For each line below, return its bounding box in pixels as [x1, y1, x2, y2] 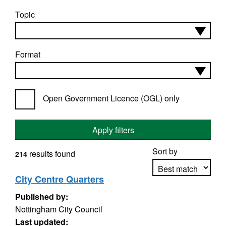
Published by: [15, 191, 68, 202]
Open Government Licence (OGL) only [43, 92, 180, 104]
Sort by [152, 145, 178, 157]
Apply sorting [158, 191, 205, 203]
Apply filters [92, 124, 134, 136]
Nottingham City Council [15, 203, 102, 215]
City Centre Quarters [15, 173, 104, 186]
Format [15, 48, 40, 60]
